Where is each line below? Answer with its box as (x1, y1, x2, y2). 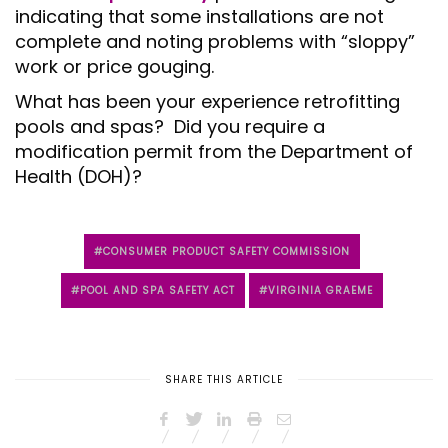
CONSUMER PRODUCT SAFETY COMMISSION (103, 244, 350, 260)
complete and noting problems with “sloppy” (15, 29, 415, 55)
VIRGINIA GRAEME (268, 283, 373, 299)
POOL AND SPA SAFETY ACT (80, 283, 235, 299)
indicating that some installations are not (15, 4, 384, 30)
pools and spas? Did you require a (15, 114, 325, 140)
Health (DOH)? (15, 164, 142, 190)
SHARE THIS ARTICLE (165, 372, 283, 388)
